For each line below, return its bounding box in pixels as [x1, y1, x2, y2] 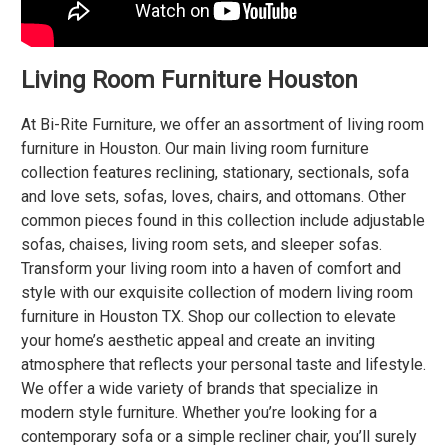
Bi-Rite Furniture [39, 115, 153, 135]
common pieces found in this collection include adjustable [20, 211, 425, 231]
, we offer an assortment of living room [152, 115, 424, 135]
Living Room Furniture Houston [20, 66, 358, 95]
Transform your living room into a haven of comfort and [20, 259, 401, 279]
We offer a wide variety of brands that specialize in [20, 379, 378, 399]
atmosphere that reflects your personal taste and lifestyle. [20, 355, 426, 375]
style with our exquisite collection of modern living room [20, 283, 413, 303]
